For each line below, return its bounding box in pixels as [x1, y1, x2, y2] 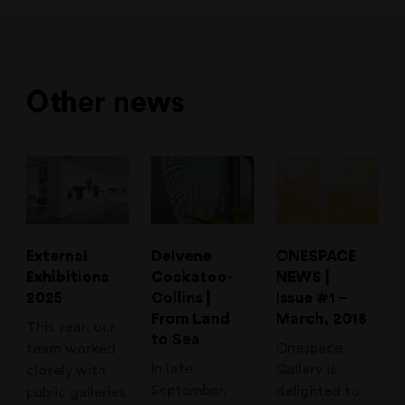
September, [151, 382, 228, 398]
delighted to [275, 383, 360, 399]
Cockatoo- [151, 269, 234, 286]
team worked [26, 341, 117, 356]
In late [151, 361, 193, 376]
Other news [26, 89, 185, 118]
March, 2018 [275, 311, 367, 327]
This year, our [26, 319, 117, 334]
